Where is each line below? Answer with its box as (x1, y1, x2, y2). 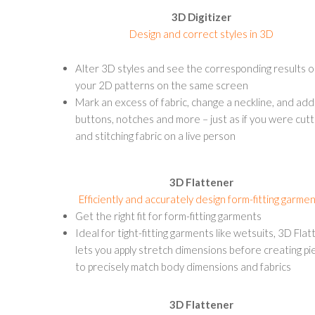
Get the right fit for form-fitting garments (75, 210, 262, 222)
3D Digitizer (172, 11, 231, 23)
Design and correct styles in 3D (129, 27, 274, 40)
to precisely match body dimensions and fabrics (75, 260, 291, 273)
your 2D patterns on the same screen (75, 79, 248, 91)
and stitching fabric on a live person (75, 129, 236, 142)
